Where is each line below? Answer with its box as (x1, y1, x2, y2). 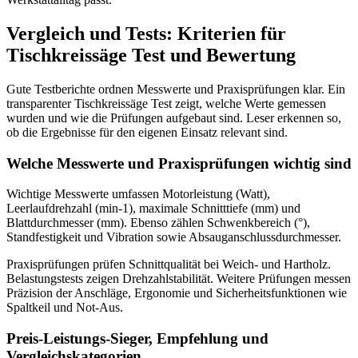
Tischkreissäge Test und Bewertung (6, 44, 296, 66)
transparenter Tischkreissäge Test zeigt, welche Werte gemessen (6, 96, 326, 110)
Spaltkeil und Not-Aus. (6, 300, 123, 315)
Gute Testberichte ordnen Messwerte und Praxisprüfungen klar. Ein (6, 82, 345, 96)
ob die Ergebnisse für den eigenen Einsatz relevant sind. (6, 125, 288, 139)
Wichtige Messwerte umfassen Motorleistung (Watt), (6, 187, 270, 201)
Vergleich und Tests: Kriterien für (6, 22, 286, 44)
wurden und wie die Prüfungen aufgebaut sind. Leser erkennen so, (6, 110, 341, 125)
